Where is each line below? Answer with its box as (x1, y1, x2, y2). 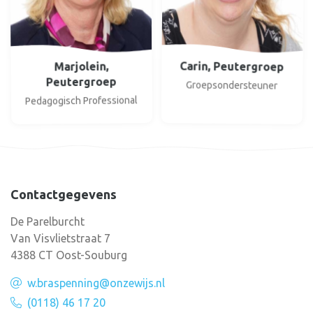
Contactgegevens (10, 187, 117, 201)
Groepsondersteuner (185, 78, 277, 91)
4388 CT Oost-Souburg (10, 249, 127, 261)
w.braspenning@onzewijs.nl (27, 277, 165, 289)
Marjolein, (54, 59, 109, 73)
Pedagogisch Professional (25, 94, 138, 106)
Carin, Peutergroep (180, 59, 284, 73)
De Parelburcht (10, 215, 85, 228)
